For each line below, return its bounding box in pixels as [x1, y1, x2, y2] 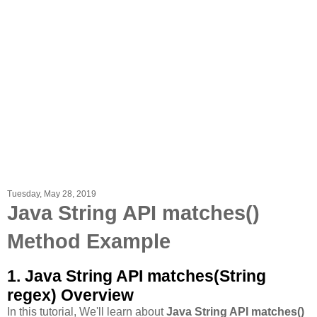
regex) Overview [7, 285, 134, 304]
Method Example [7, 230, 171, 253]
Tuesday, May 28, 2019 [7, 189, 96, 199]
